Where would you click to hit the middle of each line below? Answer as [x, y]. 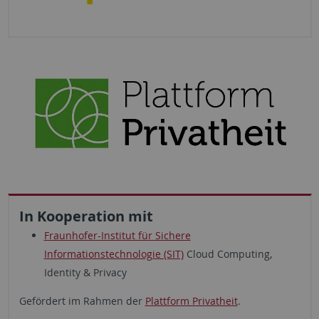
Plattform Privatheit [191, 301]
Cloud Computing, [228, 254]
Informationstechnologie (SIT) [114, 254]
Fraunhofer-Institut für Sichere [117, 236]
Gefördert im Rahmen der [82, 301]
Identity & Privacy [85, 273]
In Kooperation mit [86, 216]
